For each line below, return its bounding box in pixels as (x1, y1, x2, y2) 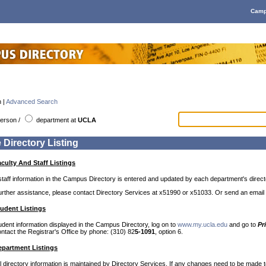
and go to (227, 221, 258, 229)
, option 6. (155, 228, 183, 236)
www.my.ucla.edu (178, 221, 227, 229)
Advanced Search (6, 98, 58, 106)
